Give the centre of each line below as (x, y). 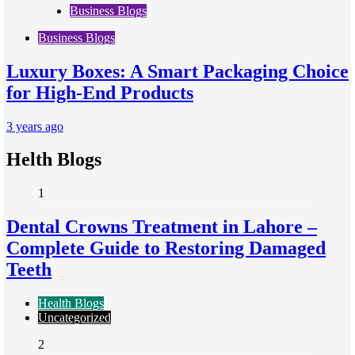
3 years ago (35, 126)
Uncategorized (74, 318)
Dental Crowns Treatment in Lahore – (162, 227)
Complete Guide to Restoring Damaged (166, 248)
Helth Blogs (54, 160)
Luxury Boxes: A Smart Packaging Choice (177, 71)
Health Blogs (71, 303)
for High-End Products (100, 92)
